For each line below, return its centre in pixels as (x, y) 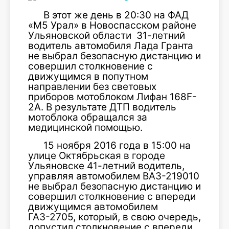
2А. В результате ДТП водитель (102, 107)
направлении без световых (92, 87)
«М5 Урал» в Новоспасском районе (112, 25)
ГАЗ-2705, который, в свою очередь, (114, 217)
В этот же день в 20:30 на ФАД (116, 15)
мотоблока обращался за (88, 117)
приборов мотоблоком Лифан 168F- (112, 97)
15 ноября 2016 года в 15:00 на (117, 145)
